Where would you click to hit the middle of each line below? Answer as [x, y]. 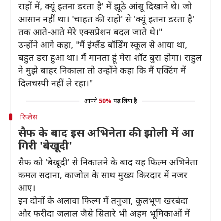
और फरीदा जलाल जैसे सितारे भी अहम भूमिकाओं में [104, 213]
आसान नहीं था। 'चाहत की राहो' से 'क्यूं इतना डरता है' [106, 19]
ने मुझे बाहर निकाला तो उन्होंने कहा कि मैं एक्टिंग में [102, 70]
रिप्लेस [28, 117]
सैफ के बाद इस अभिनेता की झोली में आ [106, 132]
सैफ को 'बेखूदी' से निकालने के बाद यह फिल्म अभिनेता [108, 162]
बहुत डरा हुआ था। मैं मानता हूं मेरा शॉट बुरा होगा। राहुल [110, 57]
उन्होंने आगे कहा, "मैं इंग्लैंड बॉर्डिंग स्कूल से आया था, [103, 44]
